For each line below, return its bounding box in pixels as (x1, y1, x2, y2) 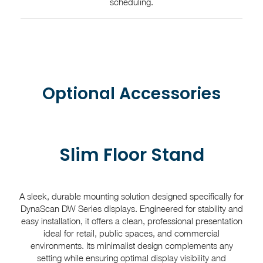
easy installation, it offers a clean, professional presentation (21, 215, 242, 226)
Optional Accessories (42, 82, 221, 105)
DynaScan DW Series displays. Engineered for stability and (20, 203, 243, 214)
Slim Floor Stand (59, 143, 204, 167)
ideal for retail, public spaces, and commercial (43, 228, 220, 238)
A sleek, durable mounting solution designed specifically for (19, 191, 244, 201)
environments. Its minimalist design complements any (30, 240, 233, 251)
